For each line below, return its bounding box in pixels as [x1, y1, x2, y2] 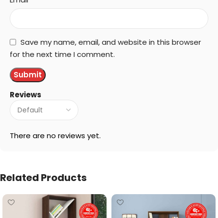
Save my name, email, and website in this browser [20, 36, 201, 47]
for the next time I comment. [10, 49, 115, 59]
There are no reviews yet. [10, 130, 101, 141]
